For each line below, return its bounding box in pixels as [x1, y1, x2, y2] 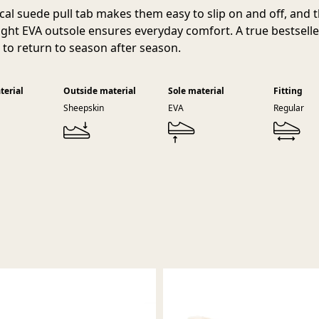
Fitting [273, 85, 303, 97]
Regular [273, 102, 304, 114]
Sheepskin [63, 102, 104, 114]
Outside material [63, 85, 136, 97]
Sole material [168, 85, 224, 97]
